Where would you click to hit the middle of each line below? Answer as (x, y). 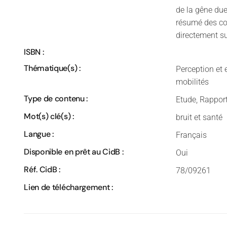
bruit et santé (199, 117)
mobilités (193, 82)
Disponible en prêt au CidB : (74, 152)
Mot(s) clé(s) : (49, 116)
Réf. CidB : (42, 169)
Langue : (39, 134)
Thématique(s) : (52, 68)
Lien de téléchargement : (68, 187)
